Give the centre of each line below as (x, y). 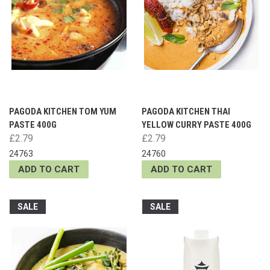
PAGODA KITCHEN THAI (186, 111)
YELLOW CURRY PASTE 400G (196, 124)
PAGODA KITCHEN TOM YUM (63, 111)
